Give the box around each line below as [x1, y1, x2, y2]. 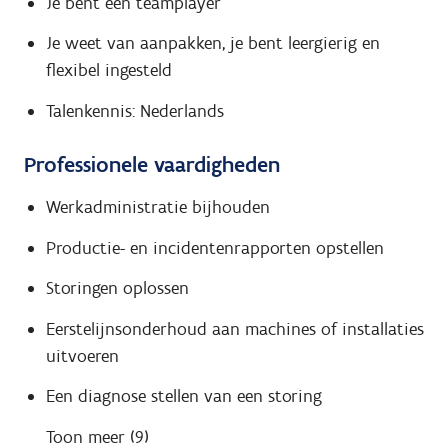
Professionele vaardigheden [24, 150, 280, 178]
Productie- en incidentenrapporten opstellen [45, 236, 384, 259]
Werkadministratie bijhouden [45, 196, 270, 219]
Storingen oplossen [45, 277, 189, 300]
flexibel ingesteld [45, 59, 172, 82]
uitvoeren [45, 344, 119, 367]
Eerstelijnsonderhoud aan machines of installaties [45, 317, 424, 340]
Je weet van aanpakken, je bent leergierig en [45, 32, 380, 55]
